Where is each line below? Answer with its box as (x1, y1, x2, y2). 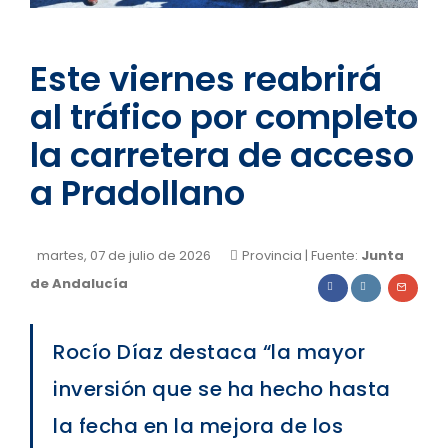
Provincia (242, 246, 302, 266)
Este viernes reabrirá (30, 55, 382, 104)
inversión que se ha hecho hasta (53, 375, 391, 404)
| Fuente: (302, 246, 361, 266)
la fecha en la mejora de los (53, 412, 343, 441)
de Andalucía (30, 274, 128, 294)
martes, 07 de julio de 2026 (34, 246, 211, 266)
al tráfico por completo (30, 93, 418, 142)
